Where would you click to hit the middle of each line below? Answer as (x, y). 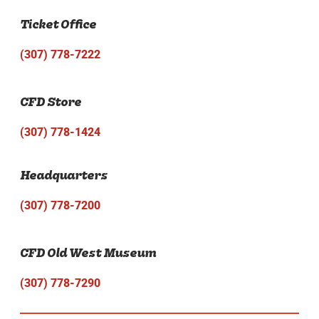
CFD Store (51, 102)
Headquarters (64, 175)
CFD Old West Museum (88, 253)
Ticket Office (58, 24)
